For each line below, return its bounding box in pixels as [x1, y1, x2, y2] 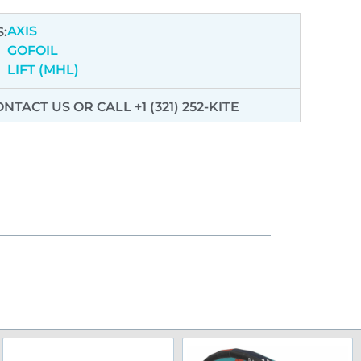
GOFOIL [6, 43, 58, 59]
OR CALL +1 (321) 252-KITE [73, 99, 239, 115]
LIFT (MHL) [6, 62, 79, 78]
